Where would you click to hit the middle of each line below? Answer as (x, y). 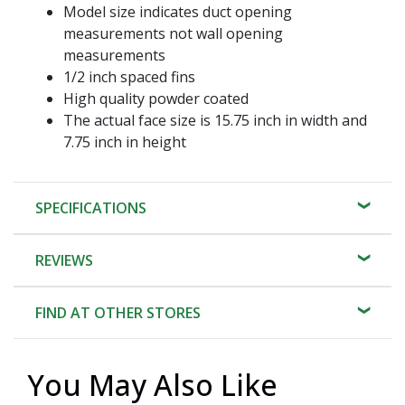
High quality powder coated (156, 98)
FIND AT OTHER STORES (118, 312)
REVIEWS (64, 260)
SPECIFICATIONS (91, 207)
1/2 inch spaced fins (129, 76)
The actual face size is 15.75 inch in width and (215, 120)
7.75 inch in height (125, 141)
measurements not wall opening (173, 33)
